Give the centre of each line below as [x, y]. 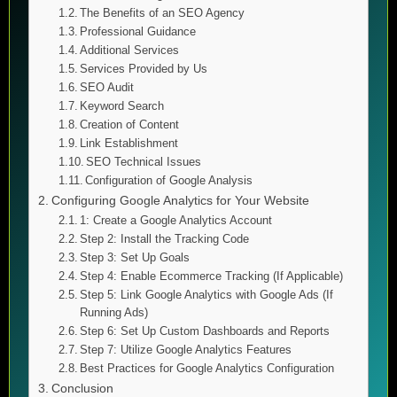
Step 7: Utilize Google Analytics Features [186, 350]
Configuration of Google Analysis [169, 180]
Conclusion [82, 388]
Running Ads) [114, 312]
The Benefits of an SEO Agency [163, 13]
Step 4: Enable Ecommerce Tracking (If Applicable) [212, 276]
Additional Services [130, 50]
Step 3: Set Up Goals [135, 257]
